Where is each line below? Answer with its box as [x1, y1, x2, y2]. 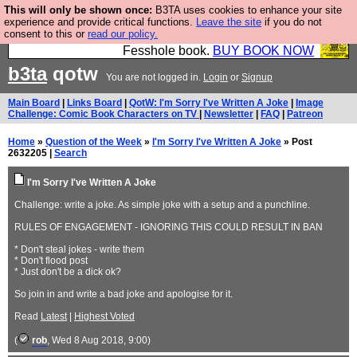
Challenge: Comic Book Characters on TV [8, 108, 199, 120]
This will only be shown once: [4, 4, 152, 16]
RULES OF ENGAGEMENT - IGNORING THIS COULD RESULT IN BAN [14, 222, 323, 233]
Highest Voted [74, 311, 135, 322]
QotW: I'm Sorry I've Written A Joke [129, 97, 288, 108]
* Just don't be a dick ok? [14, 266, 121, 277]
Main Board [8, 97, 60, 108]
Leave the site [196, 16, 261, 28]
